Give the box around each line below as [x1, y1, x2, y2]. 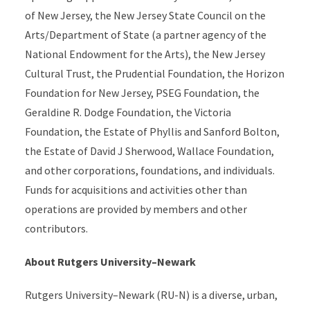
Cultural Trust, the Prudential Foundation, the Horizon [24, 66, 284, 80]
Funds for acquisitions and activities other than [24, 183, 247, 197]
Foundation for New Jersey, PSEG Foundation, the [24, 86, 259, 100]
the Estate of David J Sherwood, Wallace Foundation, [24, 144, 274, 158]
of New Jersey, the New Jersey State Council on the [24, 8, 266, 22]
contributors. [24, 221, 88, 235]
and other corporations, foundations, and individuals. [24, 163, 275, 177]
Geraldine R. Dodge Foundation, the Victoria [24, 105, 231, 119]
